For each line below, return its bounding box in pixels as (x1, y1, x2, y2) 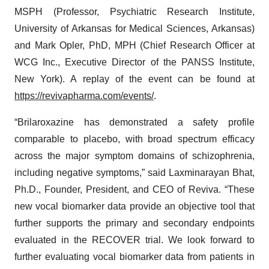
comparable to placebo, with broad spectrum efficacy (14, 134, 255, 144)
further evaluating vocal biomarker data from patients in (14, 252, 255, 262)
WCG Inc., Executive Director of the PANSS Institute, (14, 57, 255, 67)
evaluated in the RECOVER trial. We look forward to (14, 235, 255, 245)
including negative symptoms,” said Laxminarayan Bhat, (14, 168, 255, 178)
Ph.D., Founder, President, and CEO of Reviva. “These (14, 184, 255, 195)
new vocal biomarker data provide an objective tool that (14, 201, 255, 211)
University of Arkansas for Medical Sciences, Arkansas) (14, 23, 255, 34)
